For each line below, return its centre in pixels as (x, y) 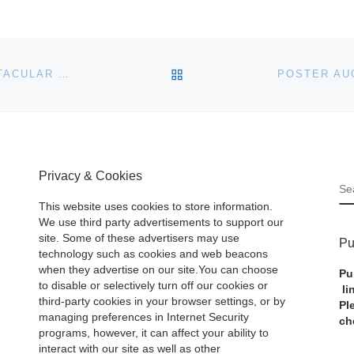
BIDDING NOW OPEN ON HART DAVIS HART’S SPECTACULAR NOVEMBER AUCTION (63, 73)
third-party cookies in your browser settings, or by (162, 302)
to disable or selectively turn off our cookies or (153, 286)
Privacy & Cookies (90, 175)
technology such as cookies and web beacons (153, 254)
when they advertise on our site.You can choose (158, 270)
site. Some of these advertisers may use (139, 239)
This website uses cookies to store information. (156, 207)
